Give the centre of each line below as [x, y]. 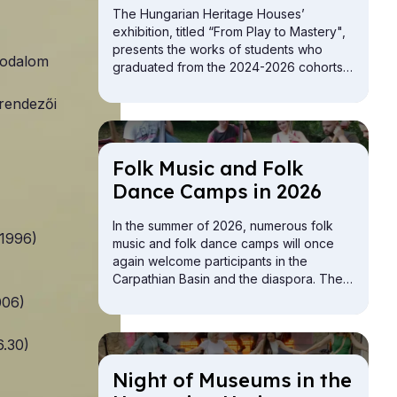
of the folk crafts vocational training [216, 85]
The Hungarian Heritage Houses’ [209, 14]
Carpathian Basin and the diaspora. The [228, 279]
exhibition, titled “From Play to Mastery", [229, 32]
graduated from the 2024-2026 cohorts [228, 67]
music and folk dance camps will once [223, 244]
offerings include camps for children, [220, 297]
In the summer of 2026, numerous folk [223, 226]
